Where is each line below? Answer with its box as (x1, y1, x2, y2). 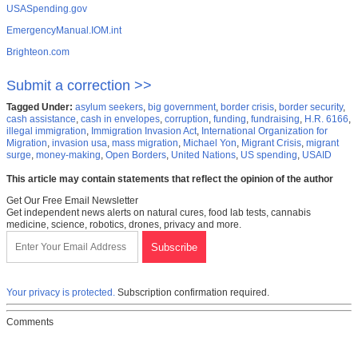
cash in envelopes (81, 113, 160, 125)
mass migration (112, 137, 178, 149)
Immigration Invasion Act (91, 125, 197, 137)
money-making (36, 149, 101, 161)
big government (148, 101, 216, 113)
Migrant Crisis (241, 137, 301, 149)
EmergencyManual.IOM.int (6, 25, 121, 37)
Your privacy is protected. (6, 287, 115, 299)
